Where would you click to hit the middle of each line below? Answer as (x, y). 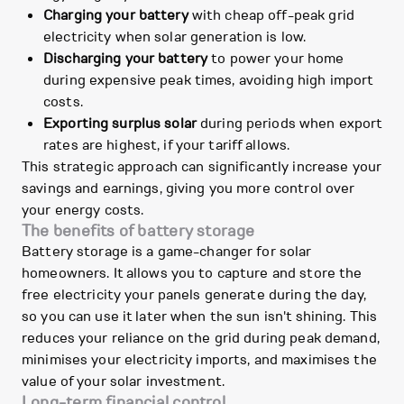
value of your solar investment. (123, 382)
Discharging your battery (126, 59)
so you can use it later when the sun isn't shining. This (200, 317)
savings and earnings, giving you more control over (188, 189)
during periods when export (289, 124)
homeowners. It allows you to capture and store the (192, 274)
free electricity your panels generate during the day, (194, 295)
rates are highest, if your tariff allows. (167, 146)
